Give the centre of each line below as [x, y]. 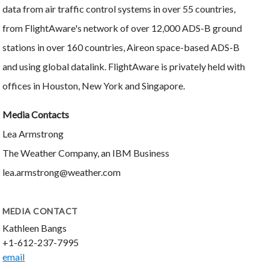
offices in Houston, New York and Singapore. [94, 85]
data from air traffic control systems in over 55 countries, [119, 8]
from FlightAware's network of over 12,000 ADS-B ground [122, 28]
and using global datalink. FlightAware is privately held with [124, 66]
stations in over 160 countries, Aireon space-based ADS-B [121, 47]
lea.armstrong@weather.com [62, 172]
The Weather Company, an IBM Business [86, 153]
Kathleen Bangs [35, 228]
